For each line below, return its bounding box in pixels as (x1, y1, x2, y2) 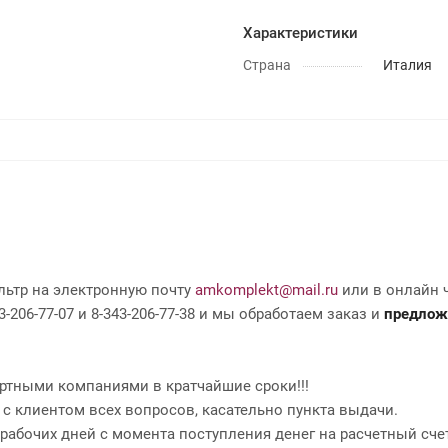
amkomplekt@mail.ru (195, 280, 338, 299)
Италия (383, 56, 432, 73)
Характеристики (243, 23, 358, 42)
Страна (243, 56, 291, 73)
